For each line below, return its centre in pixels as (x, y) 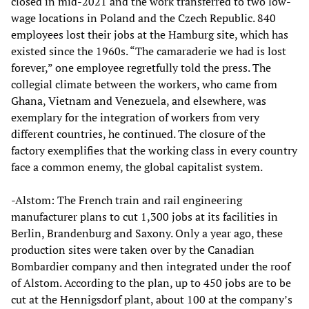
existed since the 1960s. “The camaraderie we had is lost (149, 51)
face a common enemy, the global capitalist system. (137, 167)
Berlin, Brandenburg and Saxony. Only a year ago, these (147, 233)
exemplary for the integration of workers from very (135, 117)
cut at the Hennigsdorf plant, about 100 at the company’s (152, 299)
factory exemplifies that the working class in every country (154, 150)
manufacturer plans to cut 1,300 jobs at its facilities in (144, 216)
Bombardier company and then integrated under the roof (151, 266)
